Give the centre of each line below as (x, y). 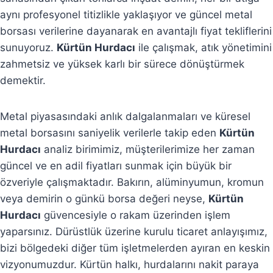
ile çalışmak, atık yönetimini (204, 47)
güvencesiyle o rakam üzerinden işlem (136, 215)
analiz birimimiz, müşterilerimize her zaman (148, 149)
